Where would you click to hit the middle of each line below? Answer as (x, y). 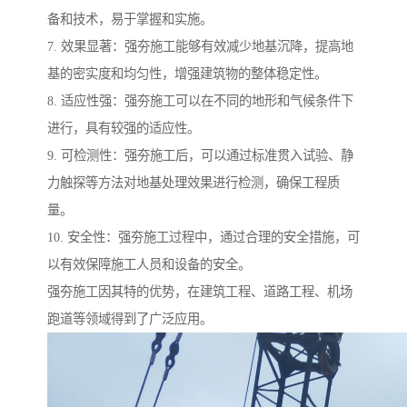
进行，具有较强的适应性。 (124, 129)
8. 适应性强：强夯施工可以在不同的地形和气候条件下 (200, 101)
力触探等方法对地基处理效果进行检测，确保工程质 (194, 183)
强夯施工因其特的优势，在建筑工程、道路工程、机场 (200, 292)
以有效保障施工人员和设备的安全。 (149, 265)
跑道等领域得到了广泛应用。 (130, 319)
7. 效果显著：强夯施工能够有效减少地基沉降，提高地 (200, 47)
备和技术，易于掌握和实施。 (130, 20)
